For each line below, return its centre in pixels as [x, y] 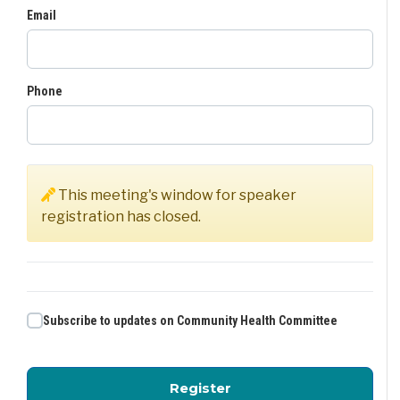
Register [200, 388]
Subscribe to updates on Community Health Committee [190, 321]
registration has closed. [121, 217]
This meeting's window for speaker [176, 195]
